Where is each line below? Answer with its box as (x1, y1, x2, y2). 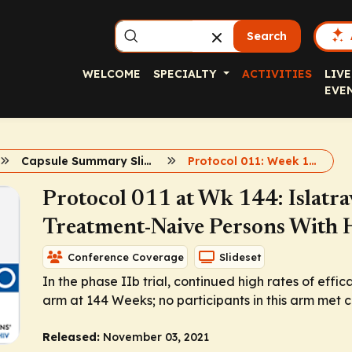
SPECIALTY (153, 67, 220, 81)
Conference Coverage (68, 251, 184, 263)
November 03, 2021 (103, 330, 209, 344)
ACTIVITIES (241, 67, 312, 81)
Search (247, 29, 288, 43)
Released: (42, 330, 100, 344)
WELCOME (82, 67, 141, 81)
